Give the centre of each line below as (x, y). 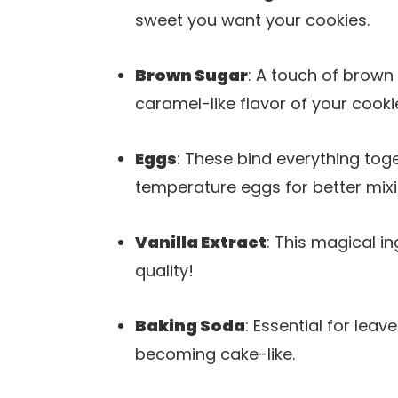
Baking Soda (190, 325)
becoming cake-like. (215, 354)
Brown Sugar (191, 75)
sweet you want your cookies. (252, 20)
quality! (164, 270)
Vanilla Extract (201, 242)
